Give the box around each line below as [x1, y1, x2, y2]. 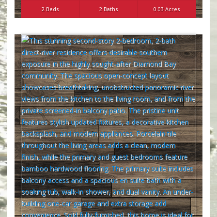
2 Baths [99, 5, 118, 13]
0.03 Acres [154, 5, 180, 13]
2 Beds [42, 5, 59, 13]
